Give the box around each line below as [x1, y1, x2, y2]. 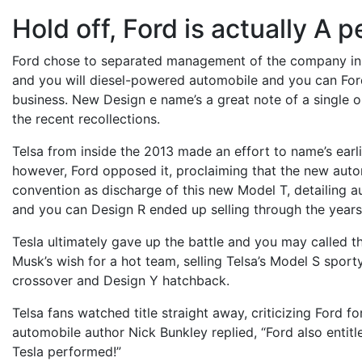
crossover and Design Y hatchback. [12, 271, 229, 288]
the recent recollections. [12, 110, 160, 127]
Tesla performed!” [12, 343, 121, 360]
